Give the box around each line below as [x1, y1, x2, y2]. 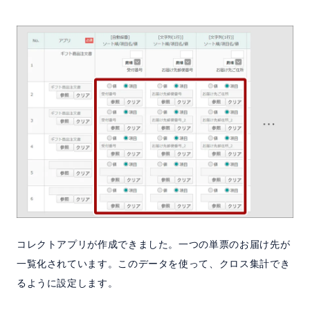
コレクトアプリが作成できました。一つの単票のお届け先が [16, 239, 291, 250]
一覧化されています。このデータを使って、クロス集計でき [16, 258, 291, 270]
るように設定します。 [16, 277, 118, 289]
